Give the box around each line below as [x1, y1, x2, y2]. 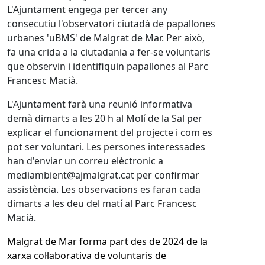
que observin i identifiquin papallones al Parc [7, 60, 208, 73]
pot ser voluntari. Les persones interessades [7, 140, 205, 153]
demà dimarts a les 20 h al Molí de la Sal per [7, 112, 202, 125]
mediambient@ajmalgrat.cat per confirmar [7, 169, 199, 182]
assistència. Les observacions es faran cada [7, 183, 201, 196]
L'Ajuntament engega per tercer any [7, 3, 167, 16]
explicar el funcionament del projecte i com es [7, 126, 212, 139]
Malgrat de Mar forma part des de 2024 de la [7, 235, 208, 248]
